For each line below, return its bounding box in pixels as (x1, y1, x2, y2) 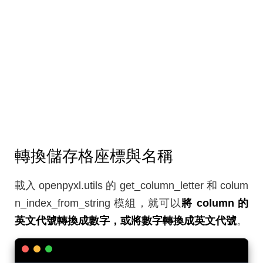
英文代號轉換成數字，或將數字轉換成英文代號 (15, 215, 237, 227)
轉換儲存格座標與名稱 (15, 147, 178, 166)
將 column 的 (181, 197, 249, 210)
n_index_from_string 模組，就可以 (15, 197, 182, 210)
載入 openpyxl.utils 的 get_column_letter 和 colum (15, 180, 248, 192)
